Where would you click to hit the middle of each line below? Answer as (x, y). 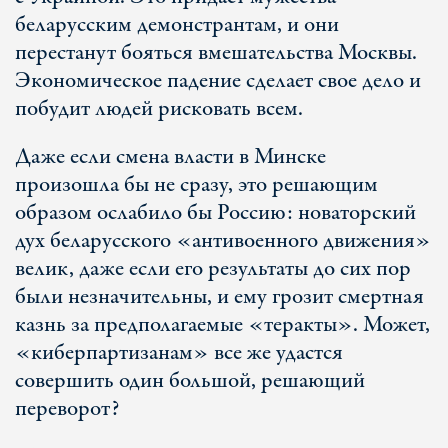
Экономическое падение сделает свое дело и (218, 81)
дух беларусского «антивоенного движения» (223, 241)
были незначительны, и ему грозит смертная (219, 297)
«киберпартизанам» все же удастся (179, 353)
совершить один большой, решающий (190, 381)
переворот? (67, 409)
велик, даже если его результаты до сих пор (213, 269)
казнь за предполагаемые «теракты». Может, (222, 325)
